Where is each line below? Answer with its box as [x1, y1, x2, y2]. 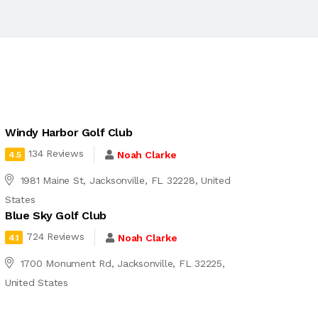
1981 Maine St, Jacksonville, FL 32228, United [20, 175, 231, 186]
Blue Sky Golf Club [4, 209, 106, 222]
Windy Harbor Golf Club [4, 126, 133, 139]
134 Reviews [28, 148, 84, 160]
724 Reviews [26, 231, 84, 243]
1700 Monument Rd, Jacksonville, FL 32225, [20, 258, 225, 269]
